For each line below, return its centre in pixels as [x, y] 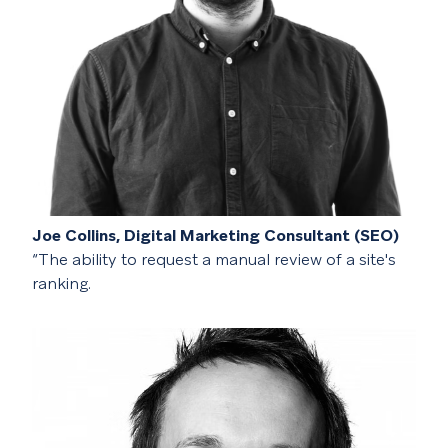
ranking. [61, 283]
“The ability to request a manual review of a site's [214, 259]
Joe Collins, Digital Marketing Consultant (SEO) [215, 235]
